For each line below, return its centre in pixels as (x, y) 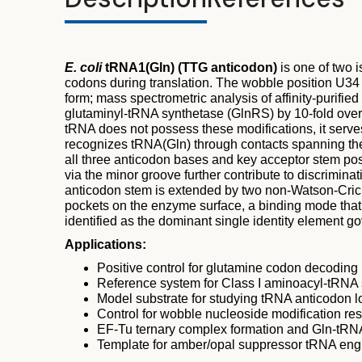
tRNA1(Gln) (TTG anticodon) (189, 67)
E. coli (83, 67)
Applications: (105, 244)
